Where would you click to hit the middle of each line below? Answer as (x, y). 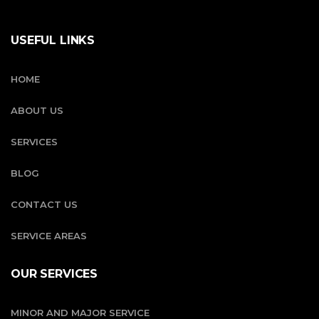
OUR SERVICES (54, 273)
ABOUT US (37, 110)
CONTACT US (44, 204)
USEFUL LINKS (53, 40)
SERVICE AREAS (49, 235)
